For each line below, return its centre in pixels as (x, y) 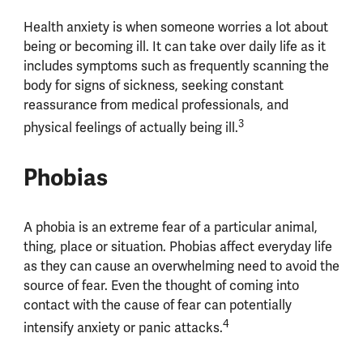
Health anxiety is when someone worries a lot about (175, 27)
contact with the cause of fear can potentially (157, 305)
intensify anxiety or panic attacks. (123, 328)
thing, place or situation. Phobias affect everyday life (177, 247)
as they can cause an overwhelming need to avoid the (181, 267)
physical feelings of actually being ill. (130, 127)
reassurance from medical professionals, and (156, 105)
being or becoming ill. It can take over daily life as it (174, 46)
